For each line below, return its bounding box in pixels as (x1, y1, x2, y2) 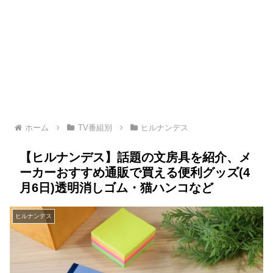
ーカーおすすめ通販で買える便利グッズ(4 (19, 166, 250, 180)
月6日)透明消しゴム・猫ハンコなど (19, 181, 213, 195)
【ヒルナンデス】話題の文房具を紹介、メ (19, 151, 251, 165)
